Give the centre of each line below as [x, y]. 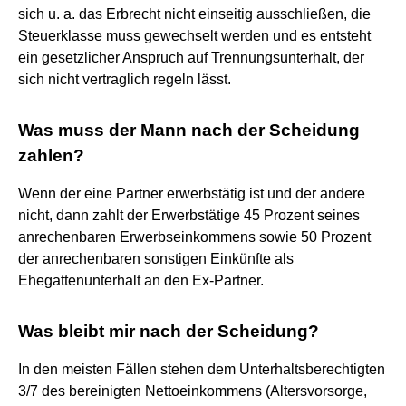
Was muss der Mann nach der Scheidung [189, 130]
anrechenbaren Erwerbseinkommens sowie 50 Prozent [194, 237]
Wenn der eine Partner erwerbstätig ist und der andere [192, 193]
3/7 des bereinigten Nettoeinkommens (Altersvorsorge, [193, 391]
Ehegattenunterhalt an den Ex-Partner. [141, 280]
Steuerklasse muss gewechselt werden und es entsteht [194, 35]
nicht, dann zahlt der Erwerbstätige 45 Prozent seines [189, 215]
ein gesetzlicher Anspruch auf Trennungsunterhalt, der [191, 57]
